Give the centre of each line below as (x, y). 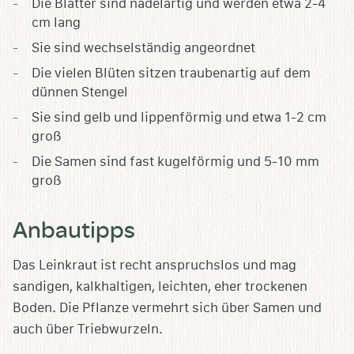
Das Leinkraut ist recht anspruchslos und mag (154, 265)
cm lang (56, 23)
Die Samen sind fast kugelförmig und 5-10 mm (175, 162)
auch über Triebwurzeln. (88, 330)
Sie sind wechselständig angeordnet (143, 48)
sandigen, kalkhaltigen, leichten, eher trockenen (160, 287)
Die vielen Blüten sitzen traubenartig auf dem (171, 73)
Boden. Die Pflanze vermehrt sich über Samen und (167, 308)
